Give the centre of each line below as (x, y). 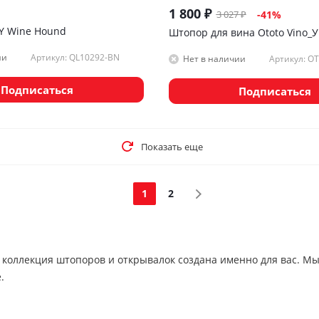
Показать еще (172, 146)
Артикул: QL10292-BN (75, 57)
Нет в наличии (214, 59)
